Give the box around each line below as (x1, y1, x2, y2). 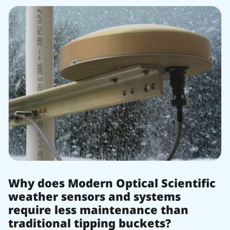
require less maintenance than (8, 202, 188, 217)
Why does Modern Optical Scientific (8, 175, 216, 190)
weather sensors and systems (8, 188, 181, 204)
